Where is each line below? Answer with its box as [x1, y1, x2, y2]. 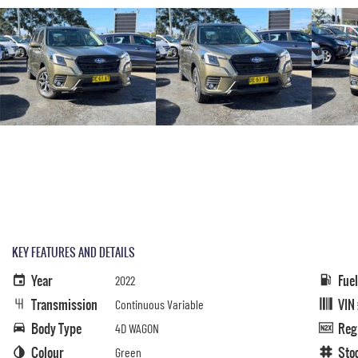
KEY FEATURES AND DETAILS [12, 244, 135, 261]
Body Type [31, 319, 82, 339]
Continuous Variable [115, 296, 204, 312]
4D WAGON [115, 320, 159, 336]
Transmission [31, 295, 97, 315]
